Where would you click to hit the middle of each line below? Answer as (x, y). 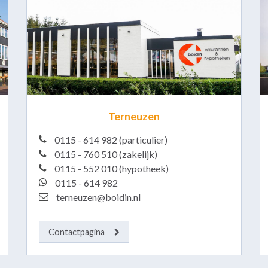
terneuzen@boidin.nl (97, 197)
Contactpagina (76, 232)
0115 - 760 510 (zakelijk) (105, 154)
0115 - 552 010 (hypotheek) (110, 169)
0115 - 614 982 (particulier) (110, 140)
